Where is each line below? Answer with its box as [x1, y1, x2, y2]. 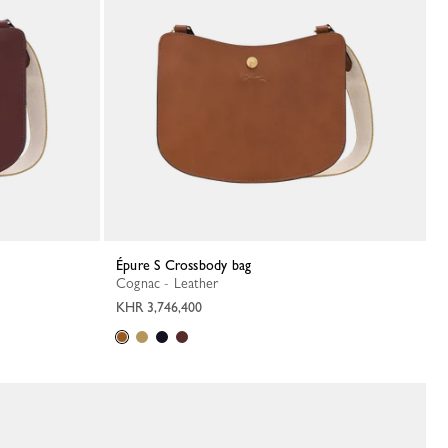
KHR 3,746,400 [116, 299, 202, 315]
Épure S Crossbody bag [123, 257, 252, 273]
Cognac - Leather [126, 275, 219, 291]
